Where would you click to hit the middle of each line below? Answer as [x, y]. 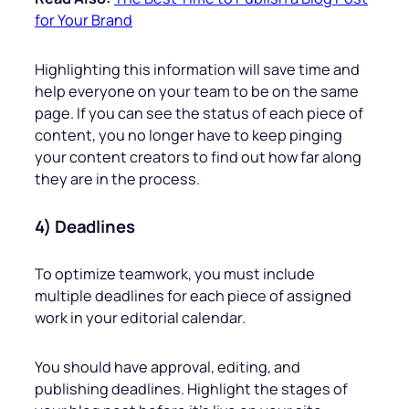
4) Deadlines [85, 227]
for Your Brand [84, 21]
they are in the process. [117, 179]
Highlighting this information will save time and [197, 70]
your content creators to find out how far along [198, 157]
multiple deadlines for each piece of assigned [193, 296]
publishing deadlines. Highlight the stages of [191, 389]
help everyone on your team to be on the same [197, 92]
